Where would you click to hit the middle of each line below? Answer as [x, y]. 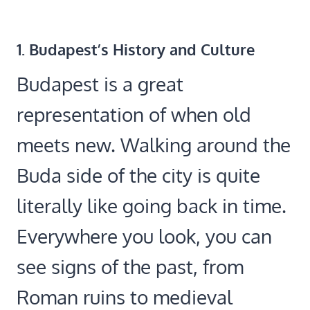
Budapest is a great [100, 84]
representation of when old [134, 115]
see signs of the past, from [130, 267]
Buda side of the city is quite [138, 175]
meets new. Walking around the [154, 145]
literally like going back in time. [152, 206]
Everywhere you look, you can [144, 236]
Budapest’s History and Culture [142, 49]
